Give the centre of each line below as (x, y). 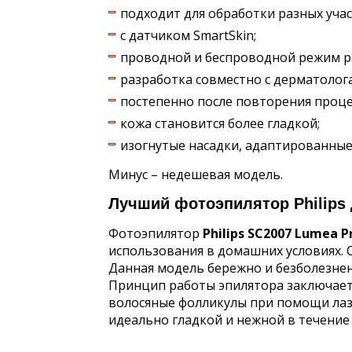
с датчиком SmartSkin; (188, 36)
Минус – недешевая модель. (196, 175)
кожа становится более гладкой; (220, 124)
